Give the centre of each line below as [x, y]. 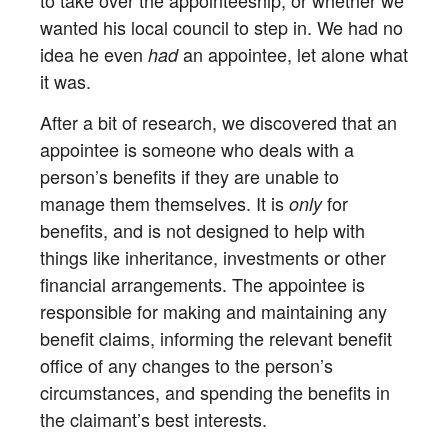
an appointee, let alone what [295, 54]
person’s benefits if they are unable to [189, 175]
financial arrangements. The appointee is [202, 283]
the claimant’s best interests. [153, 418]
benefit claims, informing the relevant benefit [216, 337]
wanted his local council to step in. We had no [221, 27]
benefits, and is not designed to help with [202, 229]
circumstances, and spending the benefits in [215, 391]
